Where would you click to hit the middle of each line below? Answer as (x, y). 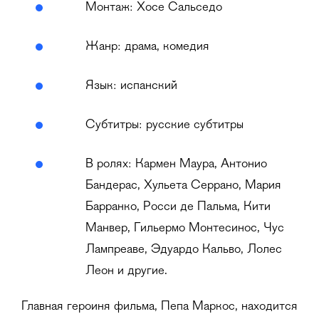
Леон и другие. (126, 271)
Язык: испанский (131, 86)
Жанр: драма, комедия (147, 47)
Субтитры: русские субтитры (164, 125)
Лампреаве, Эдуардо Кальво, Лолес (184, 250)
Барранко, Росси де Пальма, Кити (178, 207)
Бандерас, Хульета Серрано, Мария (183, 186)
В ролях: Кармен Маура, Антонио (176, 164)
